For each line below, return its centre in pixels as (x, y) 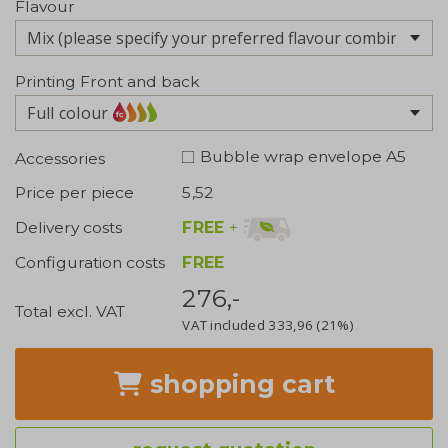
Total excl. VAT (70, 312)
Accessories (60, 158)
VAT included (225, 324)
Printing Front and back (107, 81)
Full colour (68, 113)
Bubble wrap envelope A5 (302, 157)
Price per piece (74, 192)
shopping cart (239, 384)
